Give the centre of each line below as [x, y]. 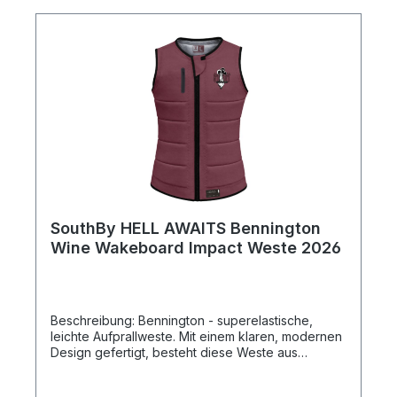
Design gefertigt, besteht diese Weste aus [174, 352]
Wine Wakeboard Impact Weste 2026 [196, 247]
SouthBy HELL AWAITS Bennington [186, 228]
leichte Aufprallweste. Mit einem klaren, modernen [196, 336]
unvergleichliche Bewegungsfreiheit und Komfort [193, 384]
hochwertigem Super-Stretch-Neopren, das [178, 368]
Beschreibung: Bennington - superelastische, [94, 320]
